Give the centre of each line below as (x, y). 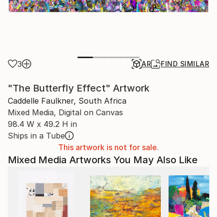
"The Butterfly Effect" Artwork (79, 88)
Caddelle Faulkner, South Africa (67, 101)
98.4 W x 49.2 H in (42, 124)
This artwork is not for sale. (108, 147)
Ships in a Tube (36, 136)
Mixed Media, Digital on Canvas (65, 112)
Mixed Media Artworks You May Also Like (103, 160)
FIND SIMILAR (185, 64)
